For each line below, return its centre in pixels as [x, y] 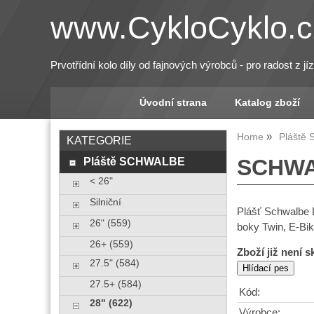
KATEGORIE [99, 140]
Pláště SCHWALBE [134, 161]
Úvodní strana [173, 103]
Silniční [105, 202]
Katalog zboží [267, 103]
